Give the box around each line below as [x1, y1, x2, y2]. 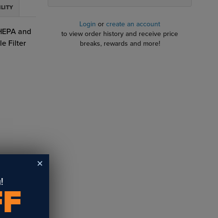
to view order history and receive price [61, 30, 179, 38]
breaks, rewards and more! [79, 39, 160, 48]
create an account [106, 20, 161, 28]
